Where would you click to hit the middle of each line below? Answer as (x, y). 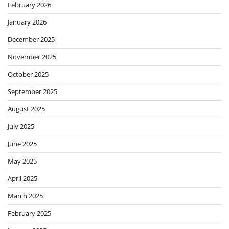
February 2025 (29, 213)
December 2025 (31, 39)
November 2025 (32, 56)
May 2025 (22, 161)
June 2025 (22, 143)
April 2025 (22, 178)
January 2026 (27, 22)
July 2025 (21, 126)
